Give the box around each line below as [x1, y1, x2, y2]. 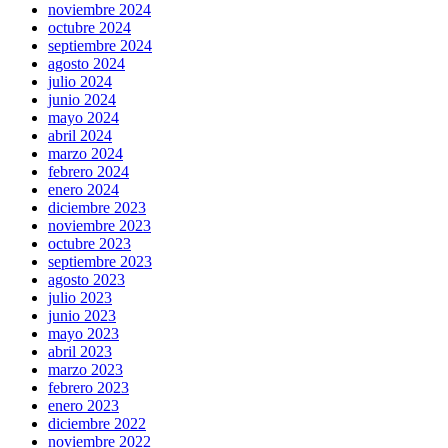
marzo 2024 [48, 145, 123, 162]
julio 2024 [48, 73, 112, 90]
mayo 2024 [48, 109, 119, 126]
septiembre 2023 [48, 253, 152, 270]
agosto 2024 [48, 55, 125, 72]
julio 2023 [48, 289, 112, 306]
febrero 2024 [48, 163, 129, 180]
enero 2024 [48, 181, 119, 198]
